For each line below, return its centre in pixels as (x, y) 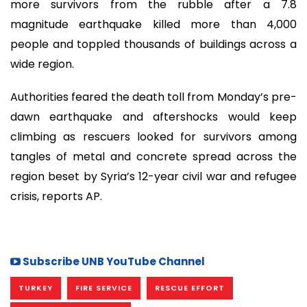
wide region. (44, 64)
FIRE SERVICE (104, 288)
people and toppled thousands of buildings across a (153, 44)
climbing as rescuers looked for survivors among (153, 137)
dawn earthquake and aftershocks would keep (153, 117)
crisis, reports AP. (58, 197)
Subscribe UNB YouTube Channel (113, 262)
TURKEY (36, 288)
